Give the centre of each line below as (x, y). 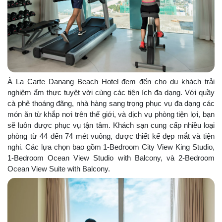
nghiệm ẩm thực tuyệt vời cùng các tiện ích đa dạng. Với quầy (111, 92)
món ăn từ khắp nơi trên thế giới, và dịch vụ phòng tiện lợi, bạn (111, 114)
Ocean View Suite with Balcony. (59, 168)
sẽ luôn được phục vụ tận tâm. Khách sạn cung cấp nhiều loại (111, 125)
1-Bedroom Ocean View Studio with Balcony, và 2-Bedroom (111, 158)
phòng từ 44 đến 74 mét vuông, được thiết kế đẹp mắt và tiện (111, 136)
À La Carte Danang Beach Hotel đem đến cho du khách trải (111, 81)
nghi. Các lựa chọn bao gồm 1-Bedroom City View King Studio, (111, 147)
